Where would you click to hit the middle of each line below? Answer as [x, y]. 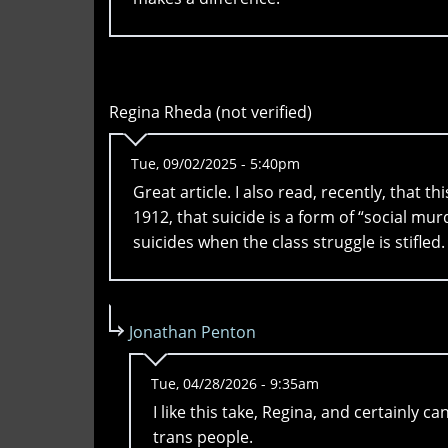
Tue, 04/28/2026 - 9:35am [235, 384]
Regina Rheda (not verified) [210, 112]
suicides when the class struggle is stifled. [289, 242]
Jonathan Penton [192, 332]
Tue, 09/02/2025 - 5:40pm [215, 164]
